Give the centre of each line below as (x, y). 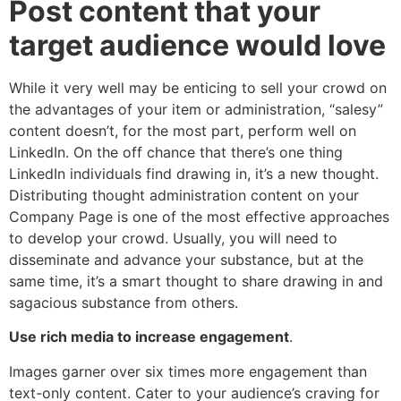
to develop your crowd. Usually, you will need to (173, 239)
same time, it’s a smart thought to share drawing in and (196, 282)
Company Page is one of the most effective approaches (199, 217)
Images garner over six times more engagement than (188, 371)
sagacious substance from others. (124, 303)
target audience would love (200, 46)
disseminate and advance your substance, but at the (186, 260)
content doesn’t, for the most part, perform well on (183, 131)
